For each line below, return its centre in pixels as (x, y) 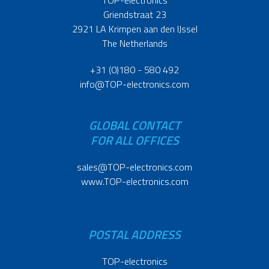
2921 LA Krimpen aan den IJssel (134, 29)
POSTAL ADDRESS (134, 234)
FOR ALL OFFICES (134, 140)
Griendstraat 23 (134, 14)
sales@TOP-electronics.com (134, 167)
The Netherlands (134, 43)
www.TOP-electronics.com (134, 181)
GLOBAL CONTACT (134, 125)
